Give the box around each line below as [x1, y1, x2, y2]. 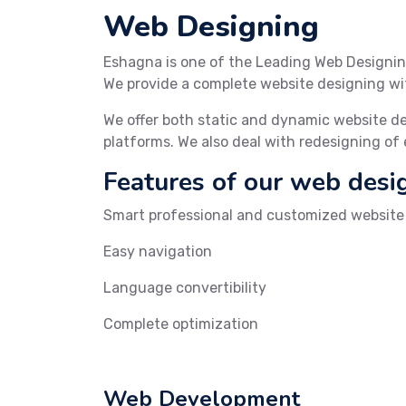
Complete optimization [103, 315, 258, 333]
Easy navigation [103, 243, 212, 260]
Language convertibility [103, 279, 266, 296]
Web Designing [103, 7, 319, 46]
